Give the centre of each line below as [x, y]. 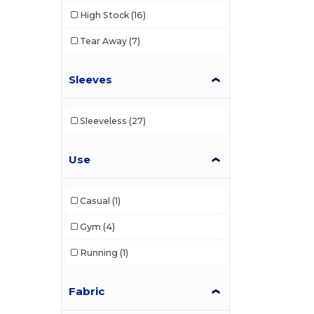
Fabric [87, 292]
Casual [95, 200]
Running [98, 252]
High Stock [104, 15]
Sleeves [91, 80]
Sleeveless [103, 121]
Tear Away [103, 41]
